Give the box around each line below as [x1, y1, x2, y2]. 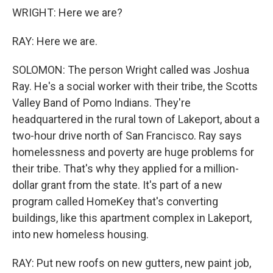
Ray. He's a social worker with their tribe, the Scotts [12, 80, 258, 93]
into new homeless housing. [12, 228, 149, 241]
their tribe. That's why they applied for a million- [12, 162, 239, 175]
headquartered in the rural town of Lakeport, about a [12, 113, 260, 126]
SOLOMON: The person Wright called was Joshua [12, 63, 249, 76]
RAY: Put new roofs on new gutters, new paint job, [12, 257, 251, 269]
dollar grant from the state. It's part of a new [12, 179, 222, 191]
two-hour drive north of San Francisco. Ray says [12, 129, 242, 142]
